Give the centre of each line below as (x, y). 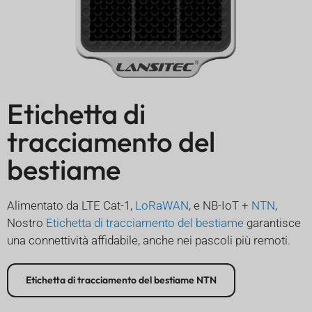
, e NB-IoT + (220, 205)
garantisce (272, 223)
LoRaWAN (162, 205)
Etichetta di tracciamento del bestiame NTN (121, 280)
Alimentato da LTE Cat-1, (71, 205)
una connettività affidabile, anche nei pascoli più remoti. (149, 240)
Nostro (26, 223)
